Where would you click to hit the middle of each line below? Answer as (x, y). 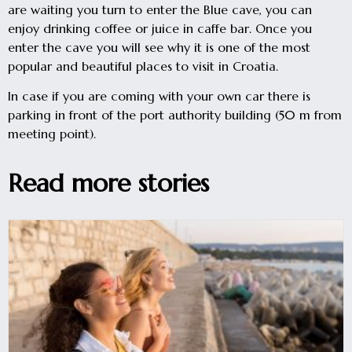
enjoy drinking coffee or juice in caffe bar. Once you (160, 28)
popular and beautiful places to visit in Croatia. (143, 66)
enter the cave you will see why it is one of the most (159, 47)
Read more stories (108, 183)
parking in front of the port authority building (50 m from (175, 115)
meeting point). (52, 134)
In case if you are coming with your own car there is (159, 96)
